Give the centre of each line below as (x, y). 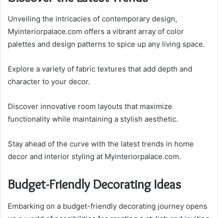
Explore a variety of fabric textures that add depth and (100, 69)
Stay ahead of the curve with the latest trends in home (101, 144)
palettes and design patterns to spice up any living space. (106, 44)
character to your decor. (49, 82)
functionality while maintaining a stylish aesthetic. (93, 119)
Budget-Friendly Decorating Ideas (94, 184)
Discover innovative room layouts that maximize (90, 107)
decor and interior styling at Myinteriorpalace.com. (94, 157)
